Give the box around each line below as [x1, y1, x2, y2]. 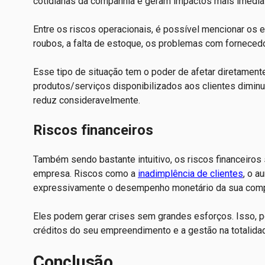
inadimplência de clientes [138, 168, 243, 180]
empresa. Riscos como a [33, 168, 138, 180]
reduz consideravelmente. [33, 95, 143, 106]
